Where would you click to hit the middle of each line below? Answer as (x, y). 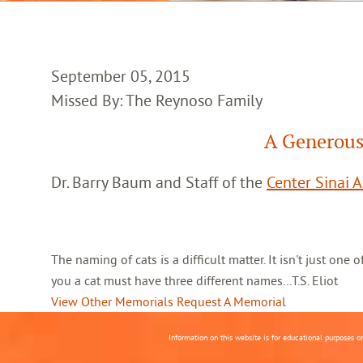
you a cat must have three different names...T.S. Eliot (194, 280)
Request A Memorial (231, 301)
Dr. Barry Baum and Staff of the (159, 182)
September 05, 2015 (121, 76)
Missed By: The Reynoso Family (157, 100)
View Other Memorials (112, 301)
